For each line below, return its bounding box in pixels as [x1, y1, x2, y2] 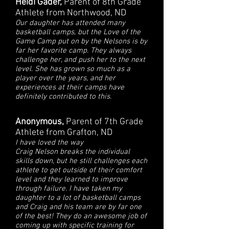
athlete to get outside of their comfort [15, 166, 142, 175]
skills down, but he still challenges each [15, 156, 147, 166]
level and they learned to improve [15, 175, 128, 184]
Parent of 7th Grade [66, 117, 143, 127]
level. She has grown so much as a [15, 64, 130, 74]
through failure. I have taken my [15, 184, 122, 193]
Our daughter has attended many [15, 18, 125, 28]
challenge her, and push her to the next [15, 55, 145, 64]
